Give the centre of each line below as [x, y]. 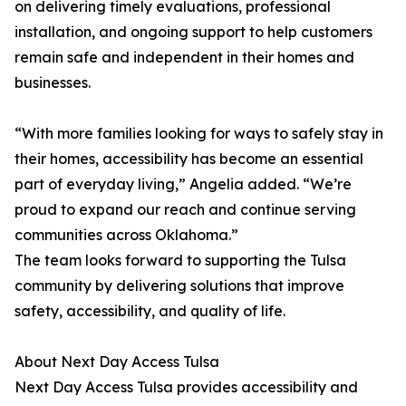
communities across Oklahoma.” [126, 235]
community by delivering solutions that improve [179, 285]
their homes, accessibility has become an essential [189, 159]
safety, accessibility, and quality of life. [150, 311]
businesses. [53, 82]
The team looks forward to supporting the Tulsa [180, 260]
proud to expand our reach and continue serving [185, 209]
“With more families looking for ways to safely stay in [199, 133]
